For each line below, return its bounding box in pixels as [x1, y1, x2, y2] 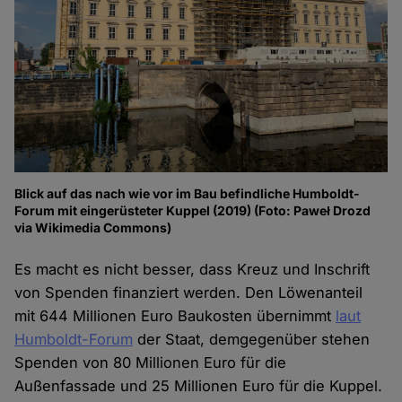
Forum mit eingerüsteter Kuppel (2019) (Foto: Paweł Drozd [14, 203, 371, 219]
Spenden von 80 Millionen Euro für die [14, 354, 287, 372]
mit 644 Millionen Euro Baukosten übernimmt [14, 307, 336, 326]
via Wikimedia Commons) [14, 220, 172, 236]
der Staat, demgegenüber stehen [133, 330, 371, 349]
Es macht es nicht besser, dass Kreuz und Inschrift [14, 260, 371, 279]
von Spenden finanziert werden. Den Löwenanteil [14, 284, 363, 302]
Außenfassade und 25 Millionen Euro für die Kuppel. [14, 377, 383, 396]
